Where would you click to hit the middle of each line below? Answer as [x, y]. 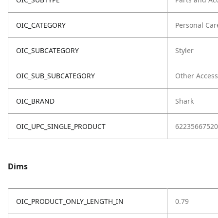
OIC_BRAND [35, 101]
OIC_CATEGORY [41, 25]
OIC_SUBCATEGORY [47, 50]
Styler [184, 50]
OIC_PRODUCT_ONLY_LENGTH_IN [70, 201]
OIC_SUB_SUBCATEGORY [55, 76]
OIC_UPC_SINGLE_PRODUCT [61, 126]
